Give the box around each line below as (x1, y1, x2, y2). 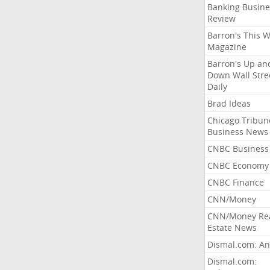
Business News (207, 126, 268, 137)
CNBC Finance (207, 177, 264, 188)
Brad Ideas (207, 98, 251, 109)
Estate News (207, 222, 257, 233)
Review (207, 13, 236, 24)
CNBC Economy (207, 160, 269, 171)
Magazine (207, 41, 246, 52)
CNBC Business (207, 143, 269, 154)
